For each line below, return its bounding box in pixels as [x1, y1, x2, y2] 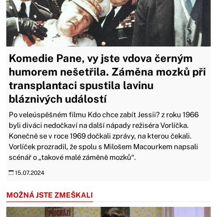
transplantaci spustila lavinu [9, 78, 154, 92]
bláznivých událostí [9, 92, 107, 105]
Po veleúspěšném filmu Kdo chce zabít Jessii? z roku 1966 [9, 110, 199, 119]
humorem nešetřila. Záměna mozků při [9, 65, 206, 78]
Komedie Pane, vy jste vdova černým [9, 51, 193, 64]
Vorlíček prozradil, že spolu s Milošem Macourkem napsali [9, 142, 199, 151]
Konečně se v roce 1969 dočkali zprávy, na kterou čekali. [9, 131, 192, 140]
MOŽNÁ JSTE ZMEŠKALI [6, 190, 93, 199]
